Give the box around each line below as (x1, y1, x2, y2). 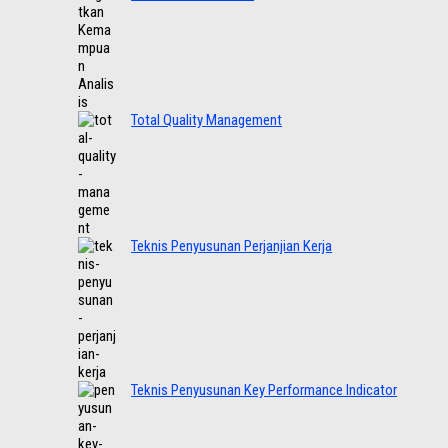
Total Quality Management (131, 111, 283, 130)
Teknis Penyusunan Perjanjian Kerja (131, 237, 333, 256)
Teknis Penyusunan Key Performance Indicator (131, 381, 398, 400)
